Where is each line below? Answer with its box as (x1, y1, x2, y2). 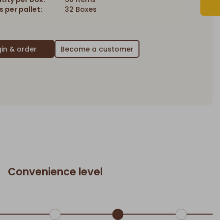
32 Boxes (65, 4, 97, 15)
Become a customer (60, 44, 134, 54)
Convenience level (7, 165, 103, 179)
